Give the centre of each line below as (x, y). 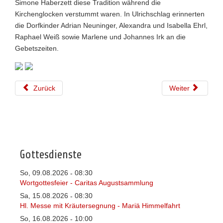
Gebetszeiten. (37, 48)
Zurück (44, 88)
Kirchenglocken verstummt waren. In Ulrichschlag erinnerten (110, 14)
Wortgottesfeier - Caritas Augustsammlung (87, 183)
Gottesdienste (51, 155)
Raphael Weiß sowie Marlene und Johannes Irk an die (100, 37)
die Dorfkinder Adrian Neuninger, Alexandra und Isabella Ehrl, (111, 25)
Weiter (180, 88)
